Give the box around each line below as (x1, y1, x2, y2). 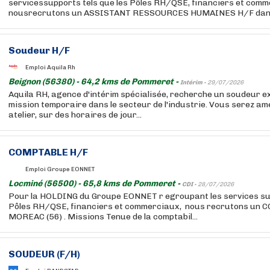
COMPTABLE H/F (8, 146, 88, 158)
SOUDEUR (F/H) (8, 248, 80, 260)
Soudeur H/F (8, 45, 70, 56)
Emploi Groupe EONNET (25, 165, 95, 173)
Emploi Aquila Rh (25, 63, 75, 71)
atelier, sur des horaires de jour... (8, 110, 142, 120)
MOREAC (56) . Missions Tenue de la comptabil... (8, 212, 198, 222)
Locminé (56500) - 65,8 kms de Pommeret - (8, 178, 182, 189)
